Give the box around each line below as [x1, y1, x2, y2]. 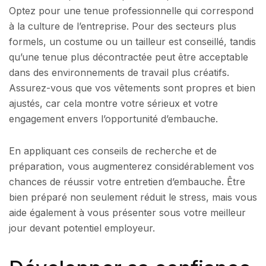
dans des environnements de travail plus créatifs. [9, 66, 229, 79]
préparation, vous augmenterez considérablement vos [9, 160, 254, 172]
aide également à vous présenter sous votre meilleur [9, 206, 246, 218]
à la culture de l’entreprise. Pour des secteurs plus [9, 20, 236, 33]
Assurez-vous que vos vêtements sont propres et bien [9, 82, 255, 94]
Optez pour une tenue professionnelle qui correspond [9, 5, 254, 17]
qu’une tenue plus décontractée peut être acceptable [9, 51, 248, 64]
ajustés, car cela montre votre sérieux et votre [9, 97, 218, 110]
